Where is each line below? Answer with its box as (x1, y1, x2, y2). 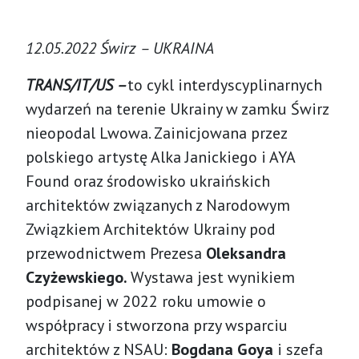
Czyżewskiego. (26, 266, 131, 288)
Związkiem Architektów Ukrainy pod (26, 218, 276, 240)
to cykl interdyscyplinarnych (127, 74, 322, 95)
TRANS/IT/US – (26, 74, 127, 95)
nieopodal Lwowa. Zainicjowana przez (26, 122, 287, 143)
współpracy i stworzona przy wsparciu (26, 314, 288, 336)
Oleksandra (206, 242, 286, 264)
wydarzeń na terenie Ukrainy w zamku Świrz (26, 98, 329, 119)
